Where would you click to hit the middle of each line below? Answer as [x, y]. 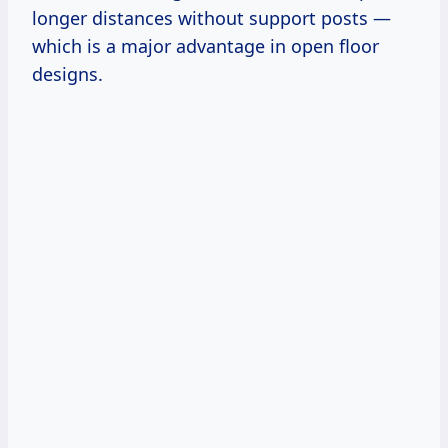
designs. [67, 73]
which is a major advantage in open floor [205, 45]
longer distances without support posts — [211, 17]
